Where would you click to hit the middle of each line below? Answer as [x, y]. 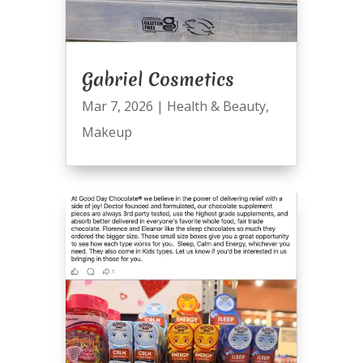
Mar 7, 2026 [117, 107]
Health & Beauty [216, 107]
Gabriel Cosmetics [158, 80]
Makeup [107, 132]
